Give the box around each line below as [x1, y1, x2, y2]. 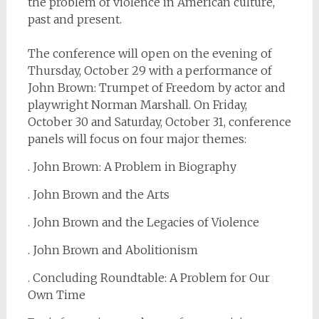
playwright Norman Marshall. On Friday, [27, 98, 247, 112]
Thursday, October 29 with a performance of [27, 63, 272, 78]
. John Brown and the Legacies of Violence [27, 215, 259, 229]
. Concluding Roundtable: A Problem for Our [27, 271, 270, 285]
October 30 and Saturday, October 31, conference [27, 115, 291, 129]
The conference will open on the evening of [27, 46, 272, 61]
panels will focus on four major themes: [27, 132, 246, 146]
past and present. [27, 12, 122, 26]
